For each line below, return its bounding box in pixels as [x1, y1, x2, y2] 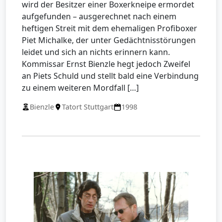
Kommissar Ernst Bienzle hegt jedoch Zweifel [22, 58, 190, 70]
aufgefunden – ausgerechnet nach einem [22, 11, 176, 22]
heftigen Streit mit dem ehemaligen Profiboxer [22, 23, 197, 34]
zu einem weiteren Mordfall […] [22, 82, 139, 94]
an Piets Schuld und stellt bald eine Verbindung [22, 70, 199, 82]
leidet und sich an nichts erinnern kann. [22, 47, 170, 58]
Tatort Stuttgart [62, 102, 113, 112]
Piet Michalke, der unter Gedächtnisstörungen [22, 35, 196, 46]
